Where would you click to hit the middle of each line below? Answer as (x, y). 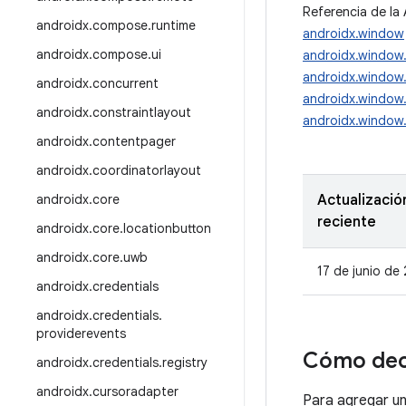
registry (185, 362)
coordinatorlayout (147, 170)
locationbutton (167, 228)
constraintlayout (142, 112)
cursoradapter (135, 391)
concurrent (126, 83)
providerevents (81, 333)
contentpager (134, 141)
